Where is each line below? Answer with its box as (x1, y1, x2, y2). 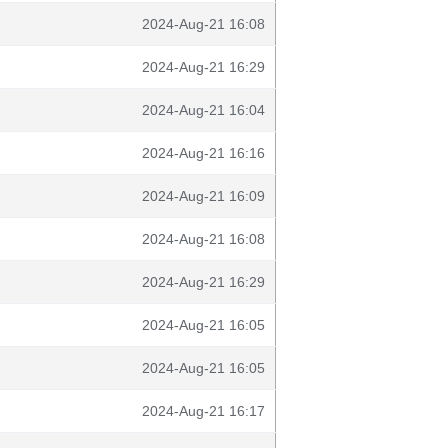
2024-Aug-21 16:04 (142, 102, 265, 118)
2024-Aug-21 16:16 (142, 145, 265, 161)
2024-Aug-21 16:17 (142, 403, 265, 419)
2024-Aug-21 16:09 (142, 188, 265, 204)
